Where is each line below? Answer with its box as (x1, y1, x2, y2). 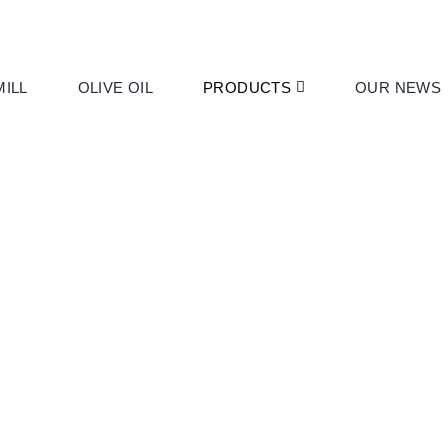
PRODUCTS (203, 79, 292, 97)
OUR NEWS (355, 79, 442, 97)
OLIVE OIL (77, 79, 154, 97)
